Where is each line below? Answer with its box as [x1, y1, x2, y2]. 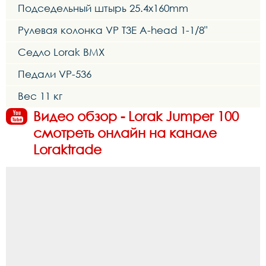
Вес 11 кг [18, 90, 62, 103]
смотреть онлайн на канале [33, 125, 217, 141]
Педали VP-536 [18, 68, 91, 81]
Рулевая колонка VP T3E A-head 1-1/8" [18, 24, 207, 37]
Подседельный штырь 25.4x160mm [18, 2, 188, 15]
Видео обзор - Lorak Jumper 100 [33, 108, 239, 125]
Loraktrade [33, 141, 102, 158]
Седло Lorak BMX [18, 46, 104, 59]
